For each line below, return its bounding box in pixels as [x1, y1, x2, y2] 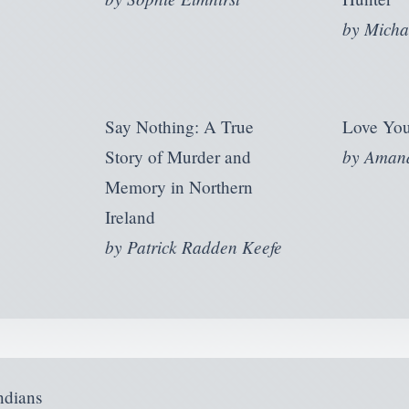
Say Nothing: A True [104, 115, 254, 139]
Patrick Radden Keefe [126, 235, 282, 259]
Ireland [104, 205, 155, 229]
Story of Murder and [104, 145, 251, 169]
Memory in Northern [104, 175, 253, 199]
